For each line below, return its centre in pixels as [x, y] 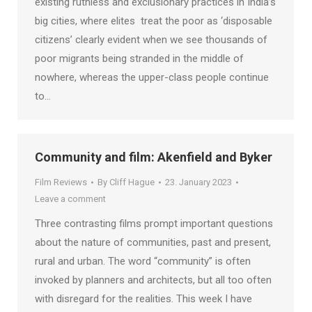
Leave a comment [70, 199]
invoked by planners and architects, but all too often [153, 280]
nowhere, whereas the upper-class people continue [152, 77]
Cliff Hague [132, 182]
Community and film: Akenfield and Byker [154, 157]
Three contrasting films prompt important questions [154, 224]
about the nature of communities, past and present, [153, 242]
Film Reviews [61, 182]
